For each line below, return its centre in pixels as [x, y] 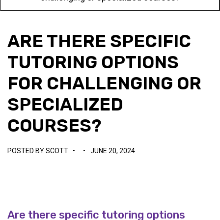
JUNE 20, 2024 [113, 151]
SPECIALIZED [65, 104]
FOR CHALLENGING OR [104, 83]
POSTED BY [27, 151]
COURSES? [55, 125]
